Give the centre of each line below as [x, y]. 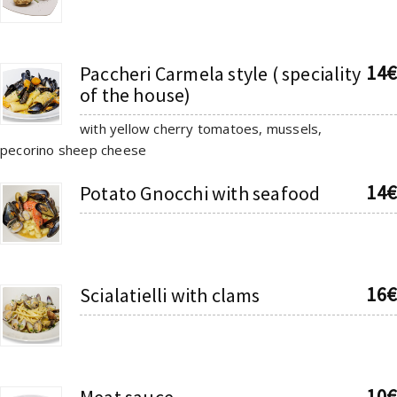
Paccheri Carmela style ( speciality [221, 73]
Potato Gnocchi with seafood [200, 193]
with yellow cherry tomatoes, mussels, [201, 128]
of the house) [136, 94]
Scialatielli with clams [170, 295]
